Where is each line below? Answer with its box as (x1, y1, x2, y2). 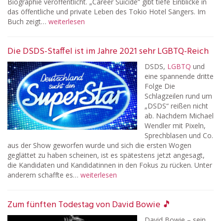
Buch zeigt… (7, 17, 48, 26)
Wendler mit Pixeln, (145, 121, 206, 130)
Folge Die (145, 81, 175, 91)
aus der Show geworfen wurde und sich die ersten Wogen (7, 141, 191, 150)
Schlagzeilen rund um (145, 91, 212, 101)
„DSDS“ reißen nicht (145, 101, 208, 110)
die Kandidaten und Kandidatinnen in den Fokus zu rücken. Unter (7, 160, 212, 170)
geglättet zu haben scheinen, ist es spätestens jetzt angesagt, (7, 150, 205, 160)
